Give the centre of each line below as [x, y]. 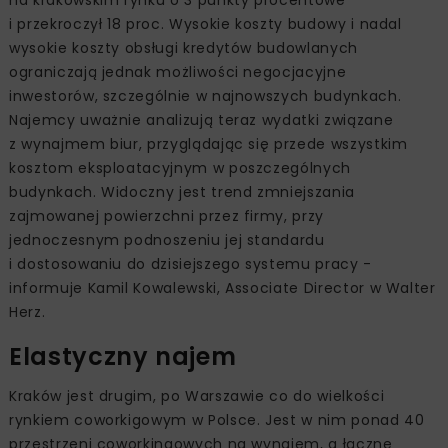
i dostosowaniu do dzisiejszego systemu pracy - [190, 264]
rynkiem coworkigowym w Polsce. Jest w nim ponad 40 [217, 420]
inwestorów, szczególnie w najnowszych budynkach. [205, 96]
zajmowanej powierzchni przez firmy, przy [166, 216]
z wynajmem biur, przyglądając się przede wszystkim [208, 144]
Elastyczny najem [123, 357]
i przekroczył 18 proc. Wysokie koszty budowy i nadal [205, 24]
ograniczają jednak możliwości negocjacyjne [178, 72]
